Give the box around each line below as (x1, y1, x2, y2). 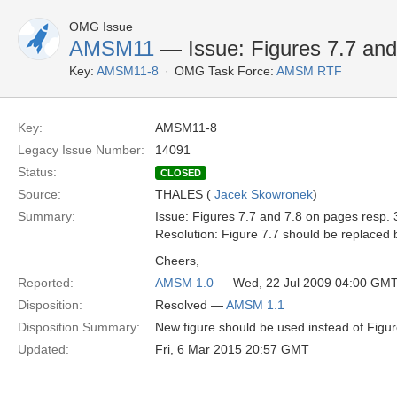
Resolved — (155, 298, 226, 312)
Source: (18, 187, 61, 201)
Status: (18, 165, 57, 179)
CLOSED (160, 167, 201, 178)
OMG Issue (69, 19, 133, 34)
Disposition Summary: (18, 320, 140, 334)
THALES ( (155, 187, 214, 201)
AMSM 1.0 (155, 276, 214, 290)
